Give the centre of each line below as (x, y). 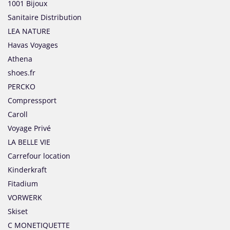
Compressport (32, 101)
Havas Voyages (33, 45)
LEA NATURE (29, 31)
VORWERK (25, 198)
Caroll (18, 114)
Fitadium (23, 184)
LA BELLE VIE (29, 142)
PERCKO (22, 87)
